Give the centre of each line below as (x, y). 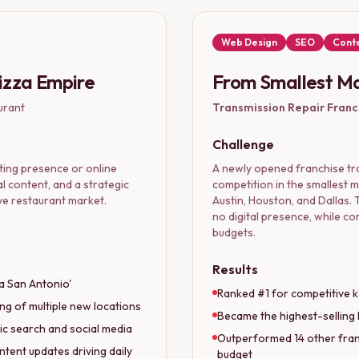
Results (235, 269)
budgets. (234, 232)
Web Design (249, 42)
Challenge (243, 144)
